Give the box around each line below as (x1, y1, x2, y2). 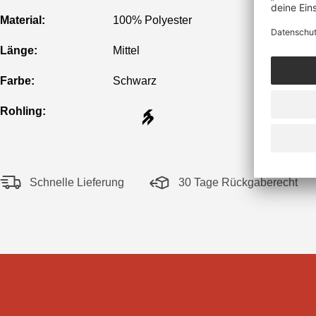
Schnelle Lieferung (30, 176, 124, 189)
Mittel (113, 44, 140, 57)
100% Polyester (113, 14, 192, 27)
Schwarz (113, 75, 157, 87)
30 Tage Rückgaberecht (178, 176, 298, 189)
